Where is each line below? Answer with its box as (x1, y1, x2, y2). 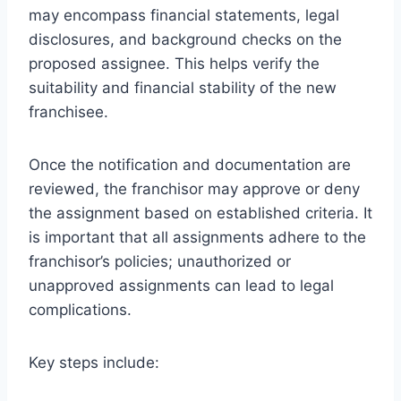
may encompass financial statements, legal (29, 5, 339, 24)
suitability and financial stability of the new (29, 78, 337, 97)
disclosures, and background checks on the (29, 30, 342, 48)
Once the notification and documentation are (29, 155, 351, 174)
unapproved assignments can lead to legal (29, 276, 334, 294)
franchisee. (29, 102, 108, 121)
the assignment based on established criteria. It (29, 203, 372, 222)
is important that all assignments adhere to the (29, 227, 366, 246)
